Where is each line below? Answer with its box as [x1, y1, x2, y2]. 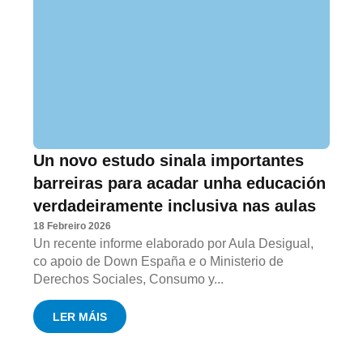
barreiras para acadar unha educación [33, 174, 327, 193]
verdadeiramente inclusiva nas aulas [33, 197, 317, 216]
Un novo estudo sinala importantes [33, 152, 305, 170]
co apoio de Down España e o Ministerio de [33, 254, 284, 269]
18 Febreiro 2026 [33, 220, 112, 233]
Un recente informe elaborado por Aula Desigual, [33, 237, 314, 251]
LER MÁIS [53, 310, 108, 323]
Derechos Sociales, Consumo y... [33, 272, 224, 287]
